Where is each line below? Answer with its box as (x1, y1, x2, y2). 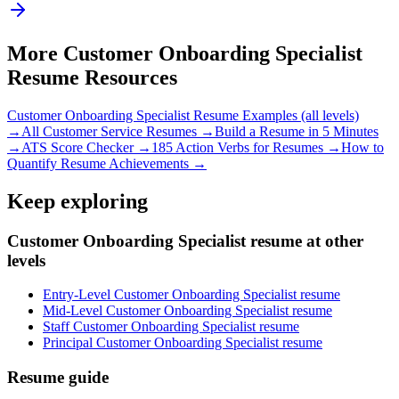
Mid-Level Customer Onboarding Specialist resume (43, 303, 332, 319)
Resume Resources (7, 65, 177, 89)
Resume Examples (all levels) (190, 107, 359, 123)
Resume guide (7, 368, 109, 387)
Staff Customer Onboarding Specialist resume (43, 319, 299, 335)
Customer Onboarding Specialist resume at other (7, 231, 363, 250)
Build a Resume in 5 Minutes (215, 123, 379, 139)
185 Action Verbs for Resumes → (151, 139, 341, 155)
